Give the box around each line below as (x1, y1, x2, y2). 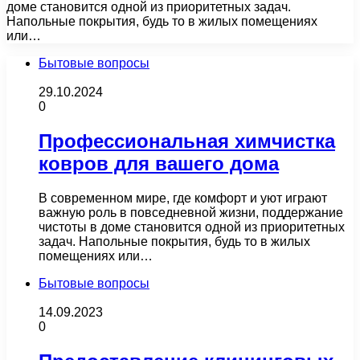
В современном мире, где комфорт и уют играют (39, 190, 327, 205)
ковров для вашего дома (39, 152, 279, 174)
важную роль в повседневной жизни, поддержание (39, 205, 343, 219)
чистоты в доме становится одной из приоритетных (39, 219, 345, 234)
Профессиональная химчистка (39, 129, 335, 152)
